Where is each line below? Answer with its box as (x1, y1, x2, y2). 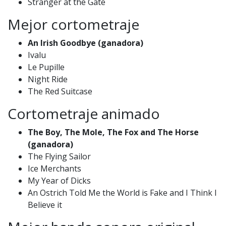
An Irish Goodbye (28, 37, 98, 48)
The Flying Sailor (28, 150, 91, 162)
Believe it (28, 199, 62, 210)
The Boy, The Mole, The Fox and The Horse (28, 126, 199, 138)
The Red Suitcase (28, 85, 92, 97)
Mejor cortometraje (8, 14, 139, 34)
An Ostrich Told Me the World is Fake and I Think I (28, 187, 217, 198)
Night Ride (28, 73, 68, 85)
